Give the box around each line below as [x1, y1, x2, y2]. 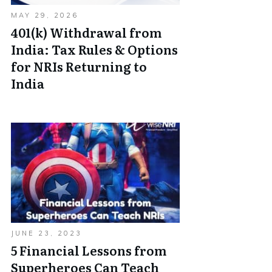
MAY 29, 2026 [11, 11, 78, 19]
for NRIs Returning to [11, 57, 147, 75]
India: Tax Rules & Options [11, 40, 178, 58]
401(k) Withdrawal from [11, 23, 161, 41]
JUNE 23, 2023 [11, 229, 82, 237]
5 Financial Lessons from [11, 241, 166, 259]
